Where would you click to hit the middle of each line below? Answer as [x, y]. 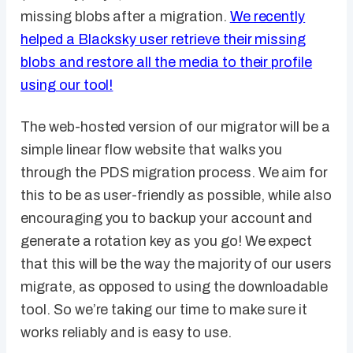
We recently [268, 17]
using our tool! [67, 85]
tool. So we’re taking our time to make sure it [164, 310]
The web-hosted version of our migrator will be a [176, 127]
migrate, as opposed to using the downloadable [175, 287]
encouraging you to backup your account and [167, 219]
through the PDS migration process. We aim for [175, 173]
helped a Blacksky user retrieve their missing [163, 40]
